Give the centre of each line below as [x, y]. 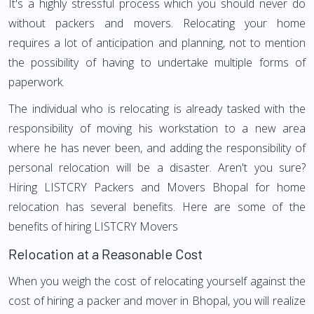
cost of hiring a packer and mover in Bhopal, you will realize [157, 301]
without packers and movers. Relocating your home [157, 23]
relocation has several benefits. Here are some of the [157, 207]
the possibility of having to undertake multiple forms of [157, 62]
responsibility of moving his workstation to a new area [157, 128]
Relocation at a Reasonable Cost [105, 254]
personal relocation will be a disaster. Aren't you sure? [157, 168]
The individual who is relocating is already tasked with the [157, 109]
